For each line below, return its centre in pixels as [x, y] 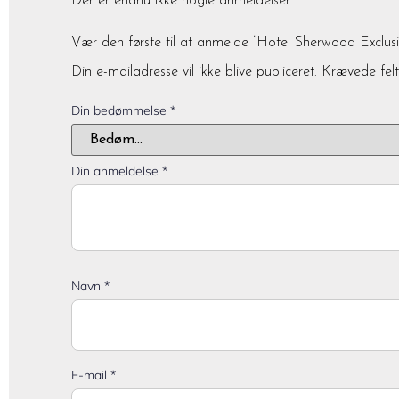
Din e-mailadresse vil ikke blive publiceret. [194, 72]
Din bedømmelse [121, 110]
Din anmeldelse [117, 171]
